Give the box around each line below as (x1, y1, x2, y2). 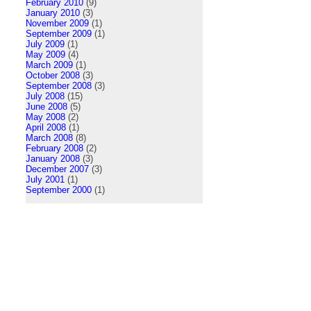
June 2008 (26, 101, 67, 112)
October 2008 (26, 69, 80, 81)
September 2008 (26, 80, 92, 91)
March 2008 (26, 132, 73, 143)
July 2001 (26, 174, 65, 185)
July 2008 (26, 90, 65, 101)
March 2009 (26, 59, 73, 70)
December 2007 (26, 163, 89, 174)
